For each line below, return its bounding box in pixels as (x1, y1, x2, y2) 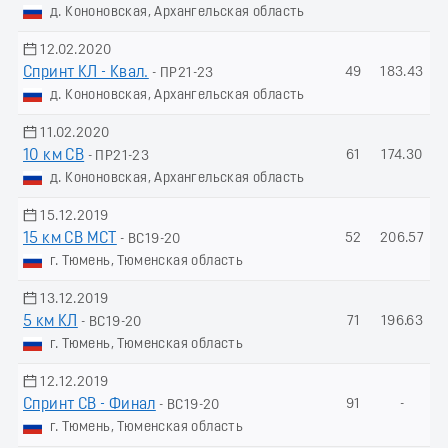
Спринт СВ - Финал (23, 396, 156, 413)
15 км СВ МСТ (23, 230, 117, 247)
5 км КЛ (23, 313, 78, 330)
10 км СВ (23, 147, 85, 164)
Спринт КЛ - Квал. (23, 64, 149, 81)
